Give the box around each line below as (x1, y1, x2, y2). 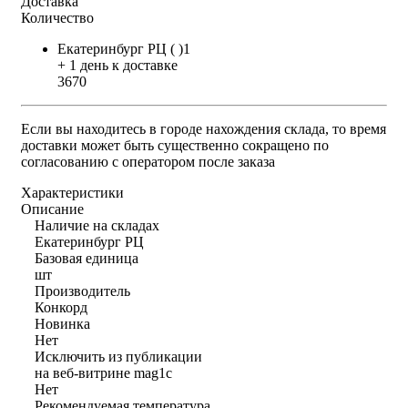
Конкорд (35, 299, 87, 315)
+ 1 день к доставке (57, 56, 178, 73)
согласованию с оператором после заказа (21, 153, 275, 169)
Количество (21, 9, 94, 25)
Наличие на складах (35, 217, 159, 233)
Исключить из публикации (35, 348, 202, 364)
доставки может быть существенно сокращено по (21, 137, 329, 153)
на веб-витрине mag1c (35, 364, 172, 381)
